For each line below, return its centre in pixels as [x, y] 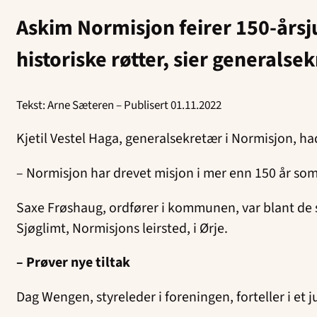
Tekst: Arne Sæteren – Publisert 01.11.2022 [120, 105]
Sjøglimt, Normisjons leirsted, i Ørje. [124, 228]
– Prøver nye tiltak [74, 263]
